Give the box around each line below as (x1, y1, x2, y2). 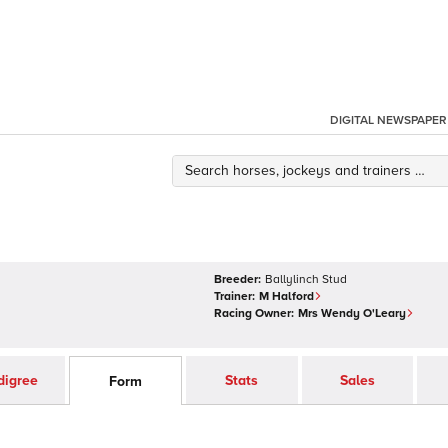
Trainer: (214, 289, 255, 304)
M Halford (259, 289, 314, 304)
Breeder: (214, 272, 261, 287)
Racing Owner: (214, 306, 294, 321)
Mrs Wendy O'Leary (298, 306, 406, 321)
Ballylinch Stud (265, 272, 347, 287)
